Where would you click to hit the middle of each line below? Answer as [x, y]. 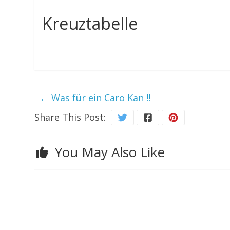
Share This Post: [70, 117]
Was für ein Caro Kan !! [100, 98]
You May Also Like [110, 152]
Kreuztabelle [90, 23]
